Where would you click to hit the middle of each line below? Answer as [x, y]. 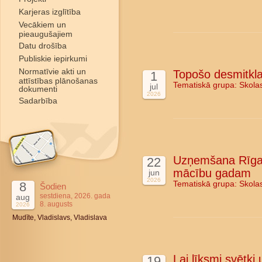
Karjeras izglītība [50, 12]
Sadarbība [38, 101]
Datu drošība [43, 46]
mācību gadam [212, 173]
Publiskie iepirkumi [53, 58]
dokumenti [38, 88]
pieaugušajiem [46, 33]
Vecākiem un [42, 25]
